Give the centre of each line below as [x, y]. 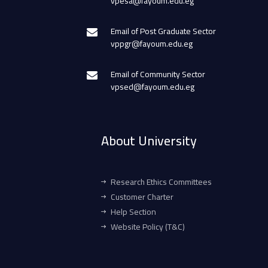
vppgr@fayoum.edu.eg [152, 43]
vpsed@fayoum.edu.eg [153, 86]
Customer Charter [142, 197]
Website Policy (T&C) [148, 226]
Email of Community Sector [158, 74]
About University [149, 140]
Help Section [133, 211]
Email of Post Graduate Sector [163, 31]
